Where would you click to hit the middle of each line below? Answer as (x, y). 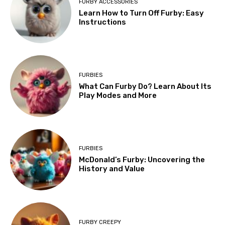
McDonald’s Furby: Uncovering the (142, 160)
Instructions (103, 22)
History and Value (112, 169)
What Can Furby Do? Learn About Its (145, 86)
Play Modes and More (118, 95)
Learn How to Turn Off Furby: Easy (142, 13)
